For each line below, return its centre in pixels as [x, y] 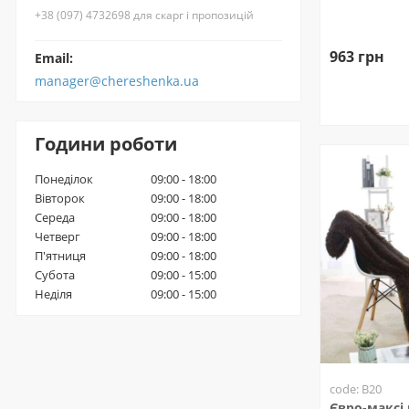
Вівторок [60, 198]
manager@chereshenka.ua [117, 81]
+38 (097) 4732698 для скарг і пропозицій [144, 15]
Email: [54, 58]
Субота [55, 275]
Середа [55, 217]
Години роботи [106, 144]
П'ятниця [60, 256]
